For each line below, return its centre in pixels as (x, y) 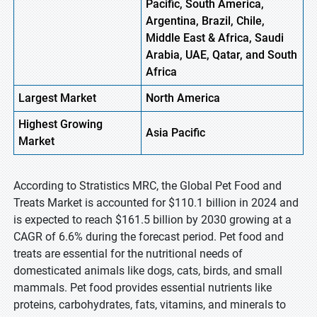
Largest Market (57, 98)
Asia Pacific (175, 133)
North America (183, 98)
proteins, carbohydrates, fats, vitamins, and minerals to (150, 305)
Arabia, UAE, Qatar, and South (221, 55)
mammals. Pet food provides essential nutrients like (143, 288)
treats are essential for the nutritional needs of (128, 254)
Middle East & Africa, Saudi (215, 38)
